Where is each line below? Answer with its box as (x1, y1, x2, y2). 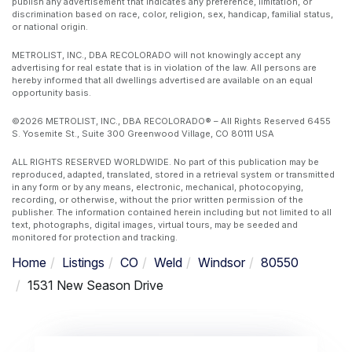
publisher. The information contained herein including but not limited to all (12, 206, 332, 218)
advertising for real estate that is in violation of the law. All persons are (12, 61, 317, 73)
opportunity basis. (12, 86, 91, 98)
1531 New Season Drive (27, 277, 163, 293)
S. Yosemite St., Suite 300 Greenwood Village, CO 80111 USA (12, 127, 274, 139)
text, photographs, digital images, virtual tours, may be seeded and (12, 218, 298, 230)
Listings (62, 254, 104, 270)
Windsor (198, 254, 245, 270)
